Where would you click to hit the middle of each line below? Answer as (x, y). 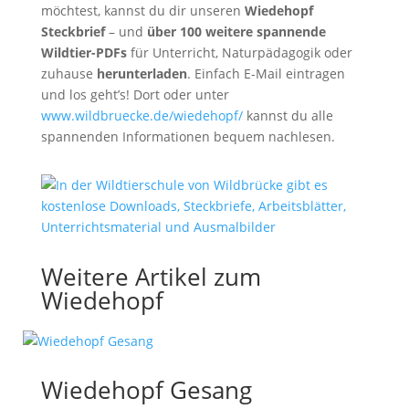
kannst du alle (288, 116)
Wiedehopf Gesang (146, 390)
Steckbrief (73, 32)
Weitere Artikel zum (151, 277)
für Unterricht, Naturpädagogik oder (239, 53)
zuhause (68, 74)
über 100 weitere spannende (236, 32)
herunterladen (142, 74)
